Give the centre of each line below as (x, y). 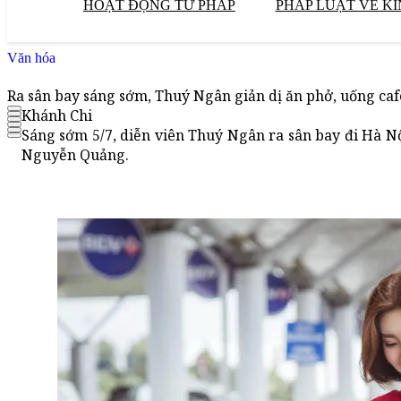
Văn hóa (31, 58)
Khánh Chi (57, 116)
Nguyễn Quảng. (75, 155)
